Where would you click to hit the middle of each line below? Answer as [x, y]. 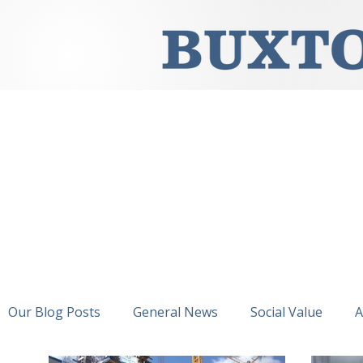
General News [175, 312]
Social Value [286, 312]
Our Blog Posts [54, 312]
